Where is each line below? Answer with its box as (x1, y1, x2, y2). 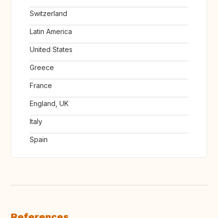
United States (30, 45, 73, 54)
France (30, 81, 52, 90)
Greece (30, 63, 54, 72)
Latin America (30, 27, 72, 36)
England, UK (30, 99, 69, 108)
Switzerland (30, 9, 67, 18)
